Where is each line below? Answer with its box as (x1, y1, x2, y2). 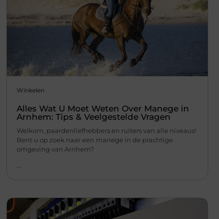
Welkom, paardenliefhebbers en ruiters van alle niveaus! (16, 126, 196, 134)
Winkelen (16, 86, 44, 94)
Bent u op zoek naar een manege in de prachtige (16, 135, 173, 144)
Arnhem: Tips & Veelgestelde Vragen (16, 111, 171, 122)
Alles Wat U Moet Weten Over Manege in (16, 103, 189, 113)
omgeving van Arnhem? (16, 145, 94, 153)
